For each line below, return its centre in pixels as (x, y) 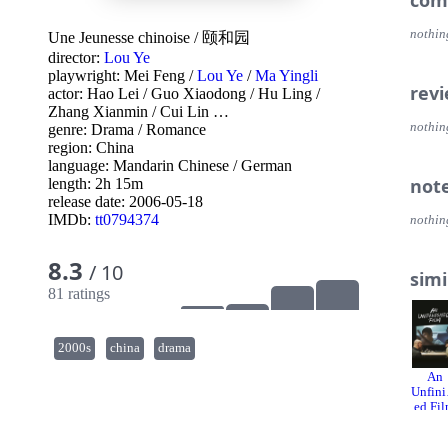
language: (80, 165)
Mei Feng (154, 75)
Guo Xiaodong (198, 93)
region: (72, 147)
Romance (176, 129)
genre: (69, 129)
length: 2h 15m (95, 183)
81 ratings (79, 293)
